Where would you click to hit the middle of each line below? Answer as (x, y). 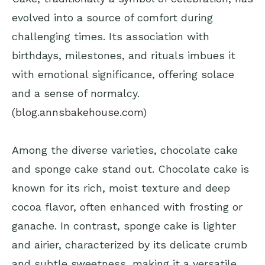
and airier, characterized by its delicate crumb (130, 245)
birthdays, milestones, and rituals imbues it (124, 56)
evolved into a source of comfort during (112, 18)
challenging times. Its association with (111, 37)
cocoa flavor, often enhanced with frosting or (127, 207)
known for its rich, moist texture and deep (121, 188)
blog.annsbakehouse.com (79, 112)
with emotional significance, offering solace (123, 75)
